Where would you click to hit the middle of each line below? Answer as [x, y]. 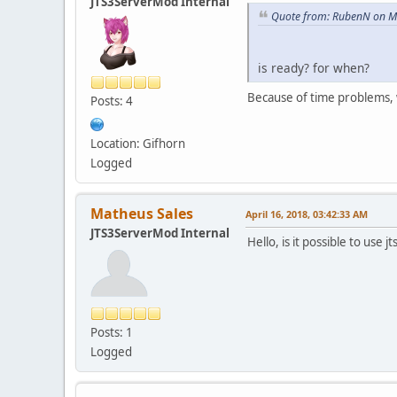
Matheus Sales [142, 213]
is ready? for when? [314, 68]
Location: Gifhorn [138, 143]
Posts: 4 [112, 101]
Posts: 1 [112, 332]
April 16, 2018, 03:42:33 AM [307, 214]
